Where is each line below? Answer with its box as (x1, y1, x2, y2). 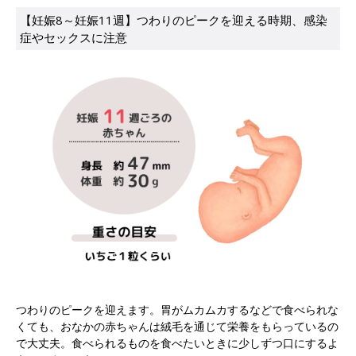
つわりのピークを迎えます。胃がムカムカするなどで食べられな (16, 302, 339, 318)
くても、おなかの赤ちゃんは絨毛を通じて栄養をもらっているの (16, 319, 339, 335)
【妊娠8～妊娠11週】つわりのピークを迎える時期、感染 (20, 12, 327, 29)
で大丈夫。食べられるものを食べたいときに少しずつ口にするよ (16, 335, 339, 351)
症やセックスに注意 (20, 29, 127, 46)
